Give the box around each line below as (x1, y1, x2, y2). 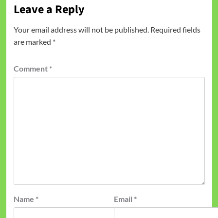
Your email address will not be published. (13, 24, 149, 34)
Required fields (150, 24, 200, 34)
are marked (13, 36, 53, 46)
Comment (13, 63, 49, 73)
